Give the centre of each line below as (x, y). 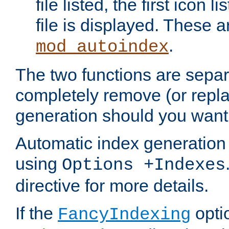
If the (37, 213)
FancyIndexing (124, 215)
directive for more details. (112, 186)
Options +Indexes (144, 165)
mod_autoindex (102, 47)
